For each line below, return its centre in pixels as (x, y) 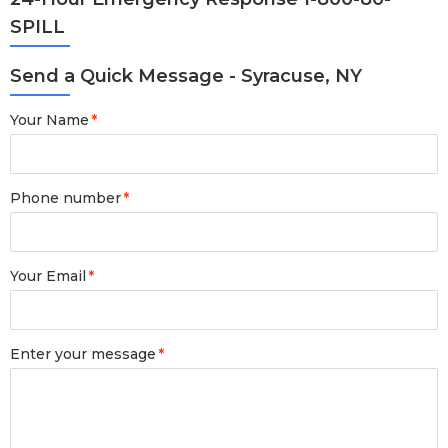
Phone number (65, 198)
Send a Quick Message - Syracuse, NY (186, 76)
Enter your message (83, 354)
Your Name (49, 120)
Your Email (48, 276)
